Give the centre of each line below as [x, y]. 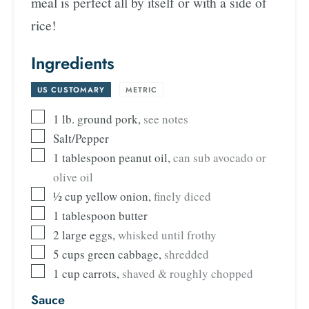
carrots [100, 273]
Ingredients [73, 63]
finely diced [182, 196]
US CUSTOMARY [71, 89]
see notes [166, 119]
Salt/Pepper [81, 138]
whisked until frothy [167, 235]
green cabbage [123, 254]
